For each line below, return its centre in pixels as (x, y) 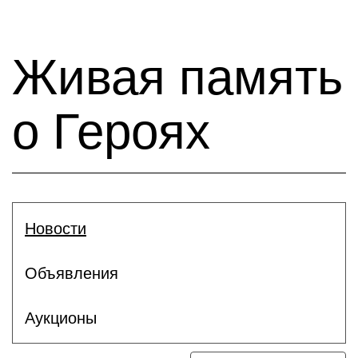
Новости (56, 228)
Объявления (72, 273)
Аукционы (61, 318)
